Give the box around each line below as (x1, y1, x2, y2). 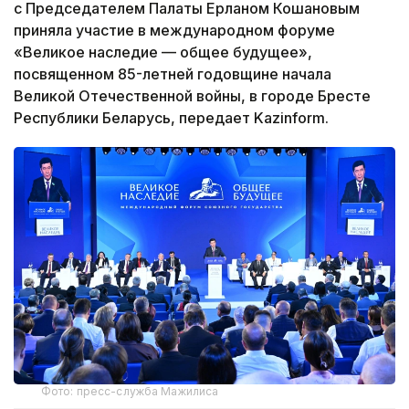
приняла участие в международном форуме (14, 20, 335, 39)
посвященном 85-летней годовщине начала (14, 64, 331, 83)
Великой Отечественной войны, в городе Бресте (14, 86, 371, 105)
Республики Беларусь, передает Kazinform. (14, 108, 329, 127)
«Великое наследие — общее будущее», (14, 42, 312, 61)
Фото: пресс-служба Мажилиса (41, 384, 219, 399)
